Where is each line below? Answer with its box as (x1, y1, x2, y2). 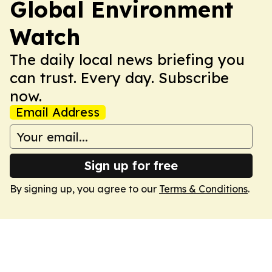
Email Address (16, 104, 100, 120)
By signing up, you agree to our (10, 183, 159, 195)
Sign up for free (84, 158, 178, 173)
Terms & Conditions (159, 183, 248, 195)
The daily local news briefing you (10, 50, 245, 69)
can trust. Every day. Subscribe (10, 69, 229, 87)
